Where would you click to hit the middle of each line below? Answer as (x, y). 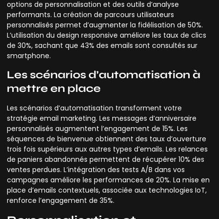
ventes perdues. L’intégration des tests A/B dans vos (96, 170)
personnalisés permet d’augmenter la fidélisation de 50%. (105, 25)
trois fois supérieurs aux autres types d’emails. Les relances (107, 149)
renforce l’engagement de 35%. (61, 201)
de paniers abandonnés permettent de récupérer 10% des (106, 160)
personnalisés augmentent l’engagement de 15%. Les (97, 129)
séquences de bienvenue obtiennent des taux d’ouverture (107, 139)
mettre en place (54, 89)
